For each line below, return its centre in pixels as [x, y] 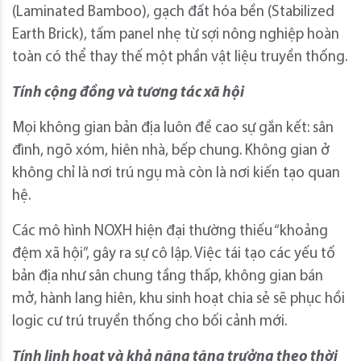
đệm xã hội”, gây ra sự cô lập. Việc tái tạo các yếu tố [174, 254]
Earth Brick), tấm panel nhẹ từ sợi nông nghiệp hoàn [176, 35]
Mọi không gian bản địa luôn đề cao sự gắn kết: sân [173, 128]
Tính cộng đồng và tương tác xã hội [128, 93]
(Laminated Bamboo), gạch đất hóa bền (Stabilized [173, 12]
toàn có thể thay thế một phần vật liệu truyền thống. [180, 57]
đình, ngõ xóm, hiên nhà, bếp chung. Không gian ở [171, 151]
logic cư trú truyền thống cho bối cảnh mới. [149, 322]
